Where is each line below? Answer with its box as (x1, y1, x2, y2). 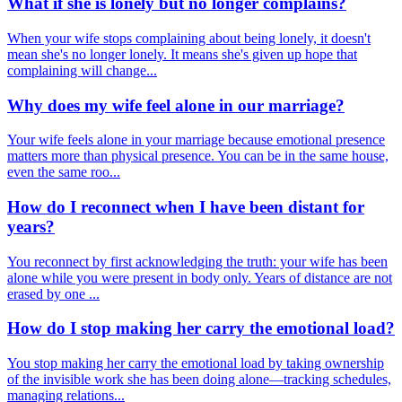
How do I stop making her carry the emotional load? (7, 319, 395, 338)
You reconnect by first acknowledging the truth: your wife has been (7, 253, 388, 269)
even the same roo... (7, 164, 120, 180)
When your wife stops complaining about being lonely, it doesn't (7, 30, 371, 46)
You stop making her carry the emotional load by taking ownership (7, 355, 384, 371)
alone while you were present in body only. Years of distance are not (7, 269, 392, 285)
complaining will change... (7, 62, 157, 78)
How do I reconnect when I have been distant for (7, 197, 364, 216)
